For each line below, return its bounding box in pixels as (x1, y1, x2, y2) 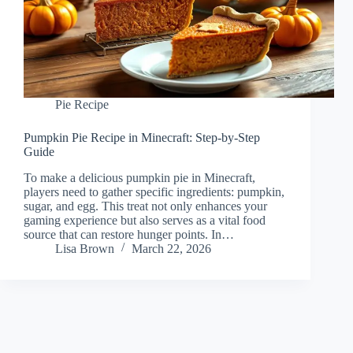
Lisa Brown (55, 242, 114, 256)
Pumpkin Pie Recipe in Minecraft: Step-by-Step (24, 131, 260, 145)
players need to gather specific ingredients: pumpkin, (24, 185, 284, 199)
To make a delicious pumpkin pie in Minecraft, (24, 171, 255, 185)
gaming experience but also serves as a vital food (24, 214, 266, 228)
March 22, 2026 (132, 242, 211, 256)
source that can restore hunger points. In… (24, 228, 234, 242)
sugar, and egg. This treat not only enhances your (24, 199, 267, 214)
